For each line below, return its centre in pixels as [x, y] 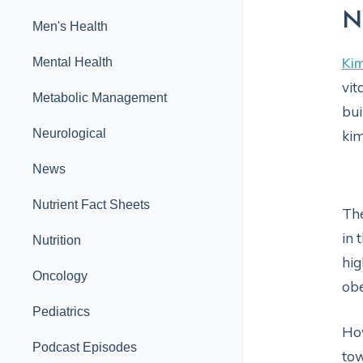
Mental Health [73, 62]
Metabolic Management [100, 98]
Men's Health [70, 26]
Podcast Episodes [85, 347]
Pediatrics [61, 312]
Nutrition [57, 240]
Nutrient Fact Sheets [91, 205]
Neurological [69, 133]
